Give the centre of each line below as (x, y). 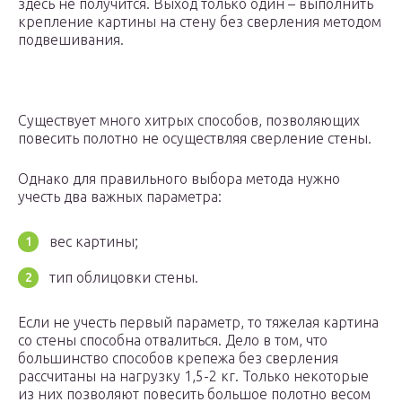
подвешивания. (71, 40)
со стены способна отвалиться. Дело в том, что (173, 341)
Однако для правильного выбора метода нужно (179, 179)
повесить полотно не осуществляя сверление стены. (195, 139)
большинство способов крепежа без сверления (178, 358)
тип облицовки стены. (124, 278)
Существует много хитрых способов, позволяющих (189, 121)
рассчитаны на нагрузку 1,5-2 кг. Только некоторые (193, 376)
